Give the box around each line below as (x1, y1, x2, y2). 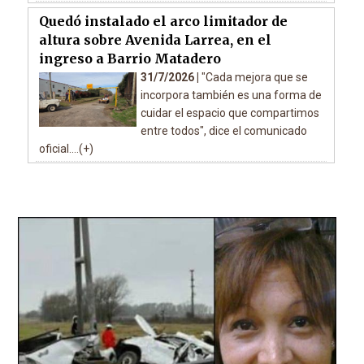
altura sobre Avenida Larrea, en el (38, 31, 271, 48)
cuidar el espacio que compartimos (140, 106, 319, 119)
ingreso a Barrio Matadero (38, 50, 221, 67)
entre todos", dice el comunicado (140, 123, 307, 137)
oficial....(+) (38, 141, 93, 155)
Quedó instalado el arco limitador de (38, 12, 288, 29)
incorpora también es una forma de (140, 88, 322, 102)
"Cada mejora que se (201, 70, 308, 84)
